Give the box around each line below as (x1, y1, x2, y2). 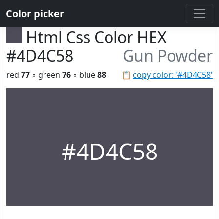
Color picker (6, 7, 64, 20)
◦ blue (71, 69, 97, 80)
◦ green (30, 69, 62, 80)
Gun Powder (123, 45, 213, 66)
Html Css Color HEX (26, 26, 167, 47)
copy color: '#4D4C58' (133, 69, 213, 80)
